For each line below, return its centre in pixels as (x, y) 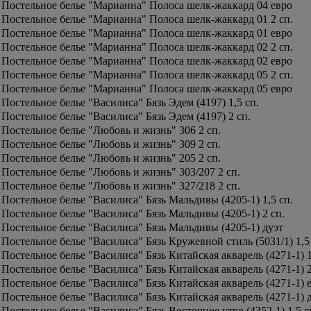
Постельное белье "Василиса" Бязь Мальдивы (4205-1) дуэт (142, 227)
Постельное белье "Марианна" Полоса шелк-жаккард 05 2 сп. (147, 75)
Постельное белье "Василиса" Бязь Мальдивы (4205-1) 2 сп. (143, 213)
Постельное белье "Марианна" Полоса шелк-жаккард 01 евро (147, 33)
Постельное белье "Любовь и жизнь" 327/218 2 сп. (121, 186)
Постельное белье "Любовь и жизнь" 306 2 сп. (111, 130)
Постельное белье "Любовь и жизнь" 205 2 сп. (111, 158)
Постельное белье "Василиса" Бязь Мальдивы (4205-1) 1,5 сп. (147, 200)
